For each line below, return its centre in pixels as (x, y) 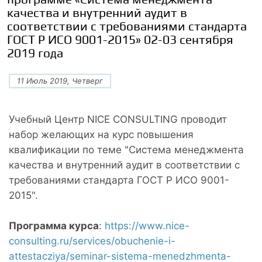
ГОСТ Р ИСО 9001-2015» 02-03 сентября (120, 39)
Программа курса (54, 225)
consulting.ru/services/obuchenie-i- (92, 241)
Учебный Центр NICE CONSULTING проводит (118, 119)
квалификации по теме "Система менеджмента (126, 149)
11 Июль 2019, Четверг (60, 80)
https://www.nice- (147, 225)
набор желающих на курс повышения (101, 134)
